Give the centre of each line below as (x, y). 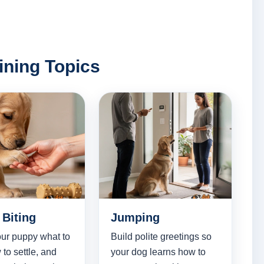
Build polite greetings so (161, 237)
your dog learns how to (158, 252)
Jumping (135, 218)
